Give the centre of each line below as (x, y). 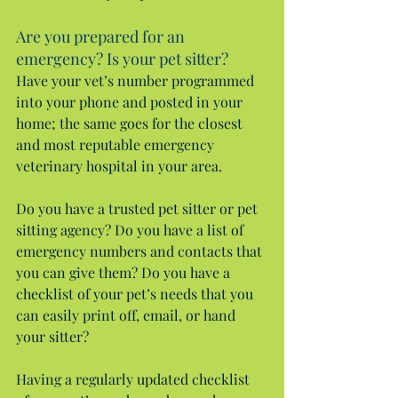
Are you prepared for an (102, 36)
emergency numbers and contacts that (141, 251)
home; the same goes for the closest (131, 123)
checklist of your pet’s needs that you (136, 293)
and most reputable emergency (117, 144)
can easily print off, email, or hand (127, 314)
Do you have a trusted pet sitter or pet (139, 208)
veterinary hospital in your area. (119, 165)
